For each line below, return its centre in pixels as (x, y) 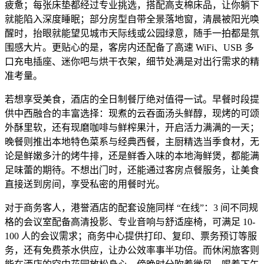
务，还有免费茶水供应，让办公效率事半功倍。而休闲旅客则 (132, 250)
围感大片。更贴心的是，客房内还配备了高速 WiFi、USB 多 (129, 47)
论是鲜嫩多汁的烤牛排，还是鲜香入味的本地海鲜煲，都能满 (132, 156)
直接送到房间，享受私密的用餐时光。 (85, 184)
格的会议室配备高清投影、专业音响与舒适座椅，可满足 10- (130, 222)
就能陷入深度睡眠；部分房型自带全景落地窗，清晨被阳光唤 (132, 19)
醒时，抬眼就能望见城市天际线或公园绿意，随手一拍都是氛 (132, 33)
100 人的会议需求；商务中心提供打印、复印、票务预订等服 (131, 236)
